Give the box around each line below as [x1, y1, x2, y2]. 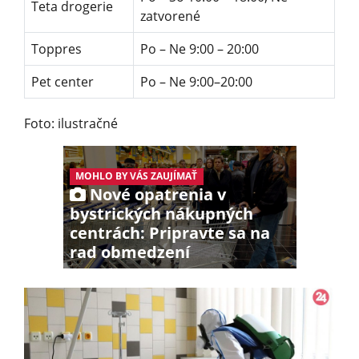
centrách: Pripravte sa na [69, 221, 270, 244]
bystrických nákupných [69, 202, 253, 224]
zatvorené [140, 7, 200, 26]
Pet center [31, 73, 94, 91]
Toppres [31, 40, 82, 58]
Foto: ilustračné [24, 115, 118, 133]
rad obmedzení [69, 240, 190, 263]
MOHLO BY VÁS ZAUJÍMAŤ [75, 169, 198, 184]
